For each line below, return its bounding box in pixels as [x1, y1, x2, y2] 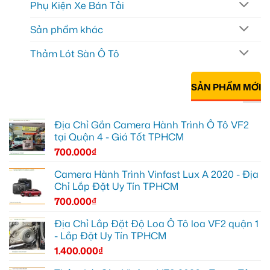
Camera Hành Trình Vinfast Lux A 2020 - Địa [54, 168, 259, 181]
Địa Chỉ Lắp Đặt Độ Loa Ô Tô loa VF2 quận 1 [54, 217, 259, 230]
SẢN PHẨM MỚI [191, 81, 261, 94]
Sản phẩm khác [30, 22, 103, 36]
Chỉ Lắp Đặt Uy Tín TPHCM [54, 180, 178, 193]
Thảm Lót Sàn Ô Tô [30, 46, 119, 60]
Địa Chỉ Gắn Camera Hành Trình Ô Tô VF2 [54, 118, 249, 131]
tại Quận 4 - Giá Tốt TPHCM [54, 130, 184, 143]
